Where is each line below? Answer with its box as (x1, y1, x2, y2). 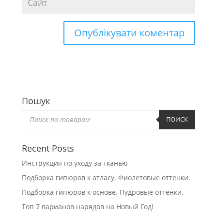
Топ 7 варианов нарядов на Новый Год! (21, 201, 154, 211)
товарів (21, 114, 46, 124)
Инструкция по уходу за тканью (21, 158, 128, 168)
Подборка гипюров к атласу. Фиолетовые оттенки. (21, 172, 190, 182)
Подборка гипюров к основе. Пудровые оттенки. (21, 187, 184, 197)
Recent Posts (21, 142, 74, 154)
